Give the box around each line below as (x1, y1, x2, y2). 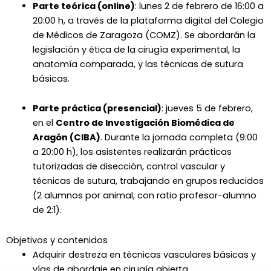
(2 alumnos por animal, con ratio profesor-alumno (32, 189, 256, 202)
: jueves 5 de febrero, (161, 102, 253, 115)
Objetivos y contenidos (6, 233, 108, 246)
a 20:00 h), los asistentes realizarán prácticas (32, 146, 232, 158)
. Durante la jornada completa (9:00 (100, 131, 258, 144)
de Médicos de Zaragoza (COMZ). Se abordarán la (32, 28, 255, 41)
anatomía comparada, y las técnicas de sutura (32, 57, 243, 70)
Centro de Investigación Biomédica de (55, 117, 235, 129)
